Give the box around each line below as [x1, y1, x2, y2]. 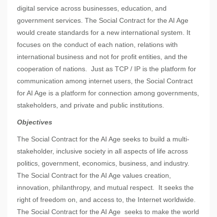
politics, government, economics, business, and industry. [17, 159, 189, 168]
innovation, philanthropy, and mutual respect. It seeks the [17, 184, 194, 192]
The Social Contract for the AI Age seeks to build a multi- [17, 135, 189, 143]
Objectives [17, 118, 52, 126]
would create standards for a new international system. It [17, 29, 190, 37]
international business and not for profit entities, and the [17, 53, 187, 61]
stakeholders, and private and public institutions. [17, 101, 164, 109]
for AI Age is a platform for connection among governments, [17, 89, 199, 97]
